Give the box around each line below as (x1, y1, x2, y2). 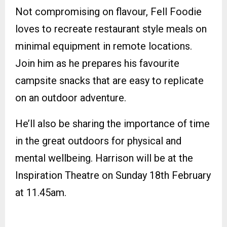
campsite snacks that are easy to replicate (15, 74, 204, 87)
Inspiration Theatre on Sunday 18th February (15, 169, 211, 181)
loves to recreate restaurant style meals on (15, 22, 207, 35)
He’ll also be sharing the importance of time (15, 117, 210, 130)
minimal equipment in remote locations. (15, 40, 192, 52)
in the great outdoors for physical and (15, 134, 181, 147)
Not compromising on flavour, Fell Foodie (15, 5, 202, 18)
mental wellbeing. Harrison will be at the (15, 152, 193, 164)
